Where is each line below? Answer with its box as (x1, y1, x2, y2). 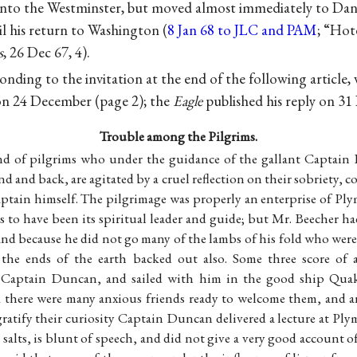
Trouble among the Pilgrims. (100, 127, 257, 145)
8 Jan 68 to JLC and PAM (167, 20, 317, 41)
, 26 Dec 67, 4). (3, 42, 90, 63)
